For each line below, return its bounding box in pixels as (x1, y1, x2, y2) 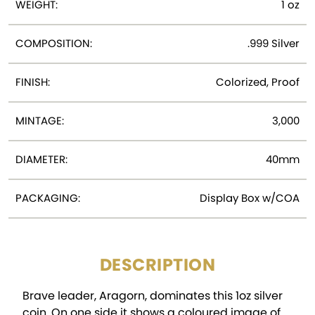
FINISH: (15, 74, 50, 89)
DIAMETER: (15, 151, 67, 167)
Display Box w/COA (200, 190, 300, 205)
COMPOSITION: (15, 35, 92, 51)
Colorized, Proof (216, 74, 300, 89)
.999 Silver (247, 35, 300, 51)
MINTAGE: (15, 112, 64, 128)
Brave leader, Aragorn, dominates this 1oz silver (22, 287, 283, 304)
